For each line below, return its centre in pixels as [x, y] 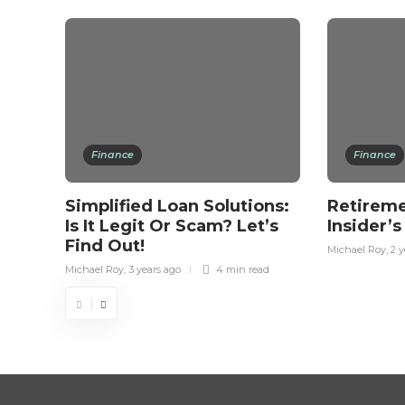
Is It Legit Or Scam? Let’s [172, 226]
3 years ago [155, 269]
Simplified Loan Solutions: [177, 206]
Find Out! [107, 246]
